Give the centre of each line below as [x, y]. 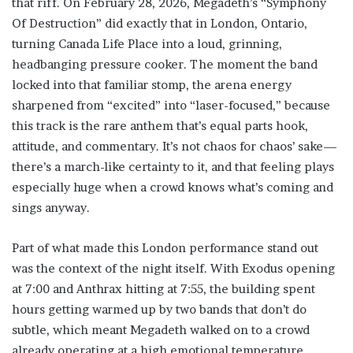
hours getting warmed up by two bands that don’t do [159, 309]
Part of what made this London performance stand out [165, 248]
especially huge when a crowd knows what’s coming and [173, 187]
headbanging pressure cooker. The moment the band [165, 64]
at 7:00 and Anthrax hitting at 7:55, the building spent [163, 289]
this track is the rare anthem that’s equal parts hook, [160, 126]
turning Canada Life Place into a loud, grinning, [147, 44]
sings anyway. [51, 208]
